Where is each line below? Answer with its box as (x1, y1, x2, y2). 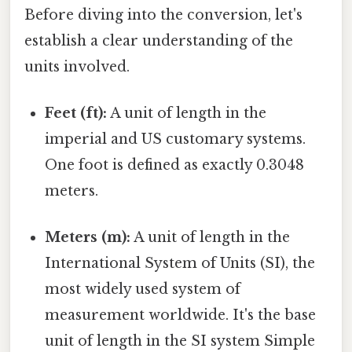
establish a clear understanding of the (24, 31, 293, 49)
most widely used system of (45, 280, 241, 299)
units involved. (24, 57, 130, 75)
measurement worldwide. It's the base (45, 306, 317, 324)
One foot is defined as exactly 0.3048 (45, 156, 305, 174)
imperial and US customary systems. (45, 130, 306, 148)
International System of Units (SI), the (45, 255, 316, 273)
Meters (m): (45, 229, 131, 247)
